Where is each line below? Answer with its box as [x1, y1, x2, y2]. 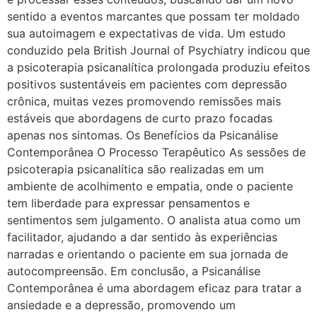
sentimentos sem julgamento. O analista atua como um [7, 213, 301, 228]
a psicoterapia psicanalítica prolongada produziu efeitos [7, 60, 310, 75]
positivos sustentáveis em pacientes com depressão [7, 77, 287, 92]
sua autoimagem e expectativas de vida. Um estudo [7, 26, 286, 41]
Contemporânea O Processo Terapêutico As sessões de [7, 145, 306, 160]
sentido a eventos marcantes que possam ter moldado [7, 9, 300, 24]
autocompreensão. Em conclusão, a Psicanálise [7, 264, 260, 279]
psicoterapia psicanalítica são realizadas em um [7, 162, 264, 177]
